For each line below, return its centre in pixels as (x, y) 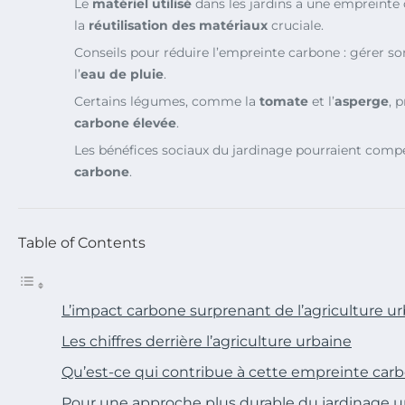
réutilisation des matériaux (178, 25)
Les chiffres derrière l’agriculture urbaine (207, 341)
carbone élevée (125, 122)
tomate (284, 101)
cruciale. (296, 25)
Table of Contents (82, 242)
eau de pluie (122, 74)
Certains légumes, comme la (167, 101)
